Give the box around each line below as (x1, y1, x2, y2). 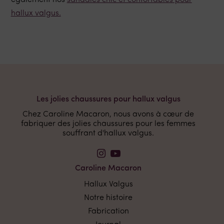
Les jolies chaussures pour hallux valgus (36, 95, 180, 104)
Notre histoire (84, 194, 132, 202)
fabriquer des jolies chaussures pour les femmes (21, 120, 195, 128)
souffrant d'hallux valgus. (62, 129, 154, 138)
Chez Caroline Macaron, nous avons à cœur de (22, 110, 194, 119)
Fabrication (87, 207, 129, 216)
